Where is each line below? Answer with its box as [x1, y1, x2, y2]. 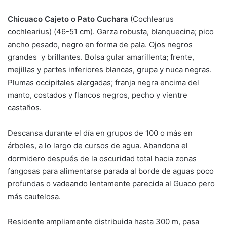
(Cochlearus [128, 14, 174, 24]
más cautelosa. [8, 192, 61, 201]
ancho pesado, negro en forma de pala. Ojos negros [8, 40, 193, 49]
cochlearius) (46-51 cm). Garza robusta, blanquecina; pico [8, 27, 214, 36]
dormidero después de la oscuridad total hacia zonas [8, 154, 197, 163]
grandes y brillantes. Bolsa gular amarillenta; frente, [8, 52, 194, 62]
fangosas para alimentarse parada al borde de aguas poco [8, 166, 214, 176]
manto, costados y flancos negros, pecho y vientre [8, 90, 187, 100]
